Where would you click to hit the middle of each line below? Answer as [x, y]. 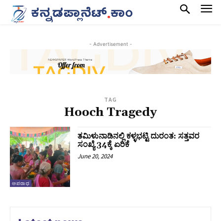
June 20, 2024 [95, 156]
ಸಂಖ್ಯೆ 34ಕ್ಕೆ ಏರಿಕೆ [104, 145]
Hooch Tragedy [110, 113]
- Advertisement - [110, 44]
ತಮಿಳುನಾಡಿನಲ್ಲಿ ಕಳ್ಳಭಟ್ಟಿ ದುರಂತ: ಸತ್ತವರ [139, 136]
